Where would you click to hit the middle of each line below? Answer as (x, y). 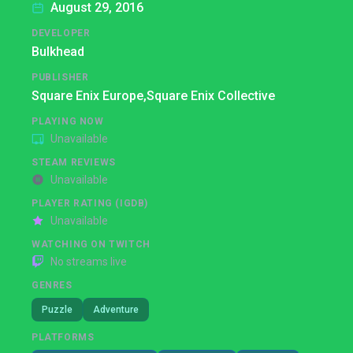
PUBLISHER (60, 77)
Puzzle (57, 310)
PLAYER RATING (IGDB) (90, 203)
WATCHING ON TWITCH (91, 244)
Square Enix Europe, (89, 96)
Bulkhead (58, 52)
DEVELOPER (61, 33)
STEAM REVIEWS (74, 162)
